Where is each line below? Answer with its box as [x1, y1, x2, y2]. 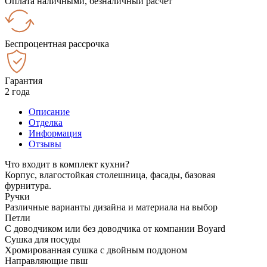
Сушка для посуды [5, 234, 80, 244]
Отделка [29, 117, 63, 128]
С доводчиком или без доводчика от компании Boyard [5, 223, 225, 234]
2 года [5, 86, 30, 97]
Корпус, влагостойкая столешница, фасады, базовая [5, 169, 215, 180]
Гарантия [5, 75, 42, 86]
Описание [29, 106, 70, 117]
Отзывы [29, 138, 61, 149]
